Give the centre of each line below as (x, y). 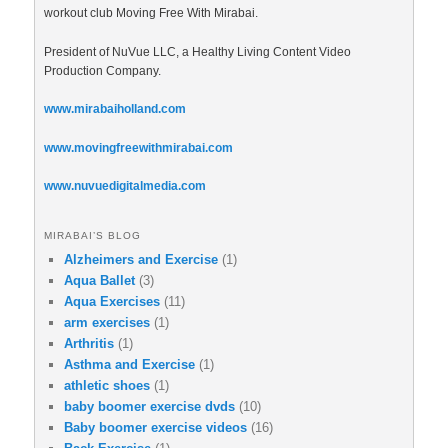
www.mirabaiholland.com (115, 109)
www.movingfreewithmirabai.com (138, 147)
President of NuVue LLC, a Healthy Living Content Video (197, 51)
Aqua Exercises (112, 301)
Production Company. (102, 70)
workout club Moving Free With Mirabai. (151, 13)
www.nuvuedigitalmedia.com (125, 186)
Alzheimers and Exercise (141, 259)
